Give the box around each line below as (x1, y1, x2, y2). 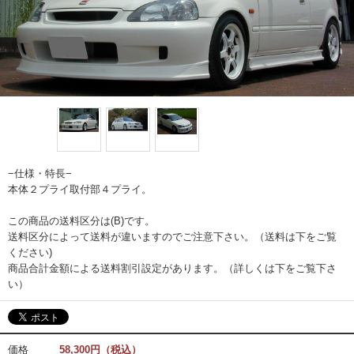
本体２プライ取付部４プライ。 (8, 183, 152, 196)
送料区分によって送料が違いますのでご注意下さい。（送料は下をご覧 (8, 231, 337, 243)
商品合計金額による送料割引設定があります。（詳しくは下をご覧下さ (8, 262, 337, 275)
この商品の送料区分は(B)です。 (8, 215, 155, 228)
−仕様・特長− (8, 168, 72, 180)
